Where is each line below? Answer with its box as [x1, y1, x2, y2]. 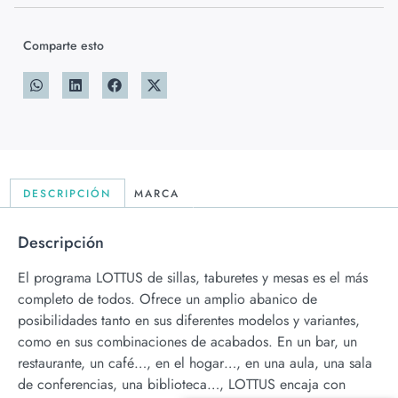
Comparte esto [23, 36, 104, 55]
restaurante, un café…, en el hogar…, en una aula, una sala [18, 353, 372, 374]
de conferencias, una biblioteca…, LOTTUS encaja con [18, 374, 346, 395]
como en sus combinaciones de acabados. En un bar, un [18, 331, 357, 353]
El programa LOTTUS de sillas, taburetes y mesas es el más [18, 267, 368, 289]
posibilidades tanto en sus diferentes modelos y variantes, [18, 310, 360, 331]
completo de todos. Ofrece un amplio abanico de [18, 289, 317, 310]
